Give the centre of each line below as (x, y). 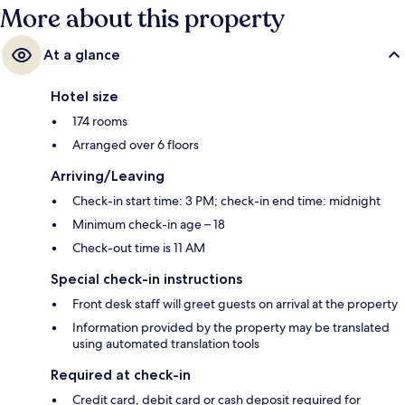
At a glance (82, 54)
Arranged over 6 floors (136, 144)
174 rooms (100, 121)
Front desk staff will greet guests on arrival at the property (235, 303)
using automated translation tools (166, 343)
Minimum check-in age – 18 (149, 224)
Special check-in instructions (146, 278)
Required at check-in (121, 374)
